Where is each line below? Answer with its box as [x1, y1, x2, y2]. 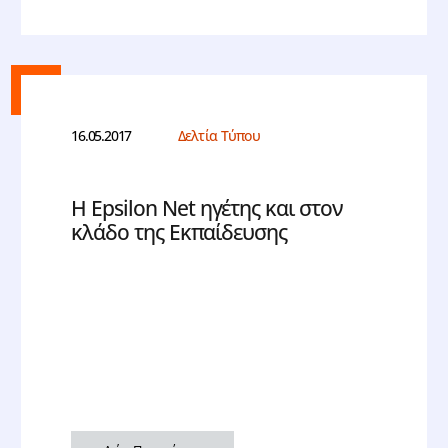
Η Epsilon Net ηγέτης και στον [71, 194, 343, 223]
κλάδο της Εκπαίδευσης [71, 218, 287, 247]
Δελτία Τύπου [178, 126, 260, 146]
